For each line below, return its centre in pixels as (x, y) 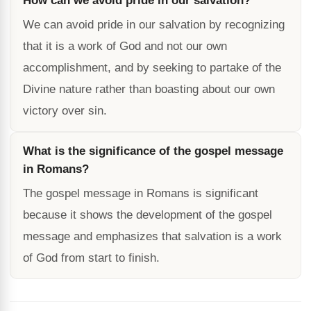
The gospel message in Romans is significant (141, 193)
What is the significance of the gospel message (153, 151)
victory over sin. (65, 111)
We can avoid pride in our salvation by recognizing (154, 25)
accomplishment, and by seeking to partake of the (152, 68)
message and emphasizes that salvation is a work (152, 236)
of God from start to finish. (91, 258)
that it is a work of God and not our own (125, 46)
